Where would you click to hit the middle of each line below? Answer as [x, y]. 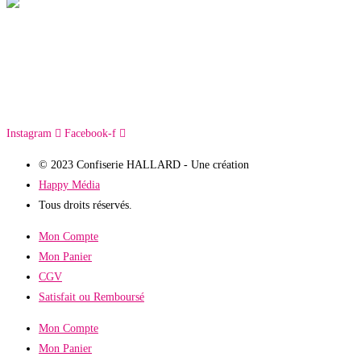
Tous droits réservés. [85, 205]
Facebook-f [90, 134]
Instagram [29, 134]
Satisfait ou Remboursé [91, 297]
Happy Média [69, 185]
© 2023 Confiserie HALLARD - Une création [144, 165]
